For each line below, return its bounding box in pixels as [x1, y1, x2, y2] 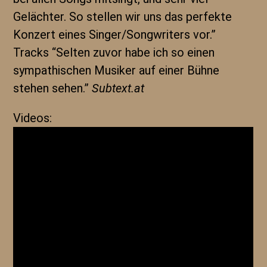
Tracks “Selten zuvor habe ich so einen [13, 45, 215, 60]
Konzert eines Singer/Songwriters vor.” [13, 27, 216, 42]
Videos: [13, 111, 52, 125]
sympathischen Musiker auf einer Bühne [13, 63, 220, 77]
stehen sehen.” [13, 81, 92, 95]
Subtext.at [92, 81, 145, 95]
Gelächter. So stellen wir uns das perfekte [13, 10, 232, 24]
